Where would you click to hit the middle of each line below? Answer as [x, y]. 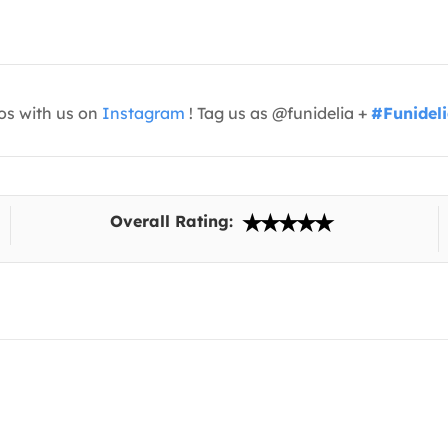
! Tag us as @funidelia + [278, 113]
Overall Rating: [174, 221]
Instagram [143, 113]
